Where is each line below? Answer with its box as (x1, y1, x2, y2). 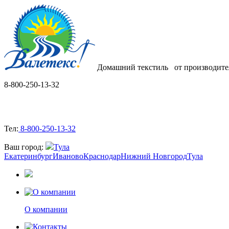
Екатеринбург (4, 152, 53, 161)
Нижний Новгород (121, 152, 187, 161)
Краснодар (83, 152, 121, 161)
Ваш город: (4, 143, 45, 151)
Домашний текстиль (97, 63, 174, 72)
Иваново (53, 152, 83, 161)
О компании (25, 205, 67, 214)
